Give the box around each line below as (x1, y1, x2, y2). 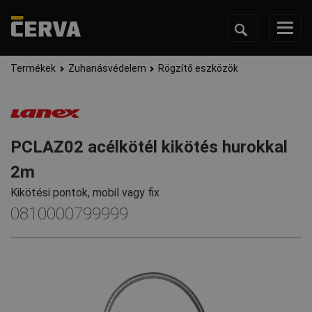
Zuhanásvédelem (68, 63, 146, 75)
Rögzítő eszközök (158, 63, 239, 75)
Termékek (10, 63, 56, 75)
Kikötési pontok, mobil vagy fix (10, 186, 159, 200)
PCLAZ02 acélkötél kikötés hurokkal (10, 137, 288, 157)
